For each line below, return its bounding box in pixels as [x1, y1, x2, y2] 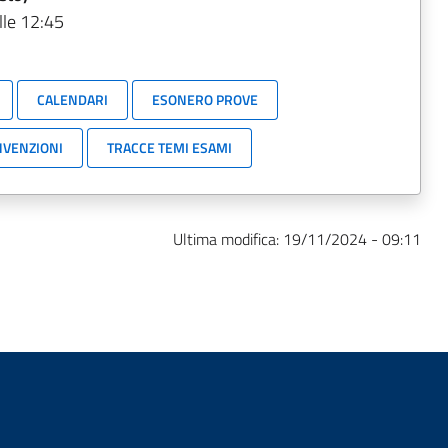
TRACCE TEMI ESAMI [106, 137, 232, 158]
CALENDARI [36, 89, 108, 110]
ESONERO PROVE [151, 89, 258, 110]
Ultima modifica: [173, 227, 284, 252]
